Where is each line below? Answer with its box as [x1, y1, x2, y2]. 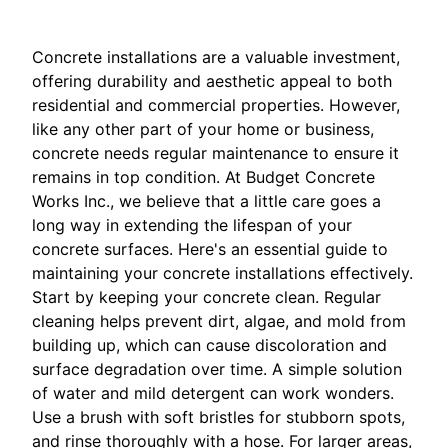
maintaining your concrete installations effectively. [32, 263, 413, 284]
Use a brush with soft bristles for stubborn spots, [32, 407, 405, 428]
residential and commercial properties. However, [32, 95, 400, 116]
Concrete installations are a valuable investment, [32, 47, 400, 68]
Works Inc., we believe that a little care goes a [32, 191, 381, 212]
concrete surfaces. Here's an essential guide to [32, 239, 388, 260]
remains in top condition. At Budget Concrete [32, 167, 375, 188]
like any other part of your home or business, [32, 119, 374, 140]
